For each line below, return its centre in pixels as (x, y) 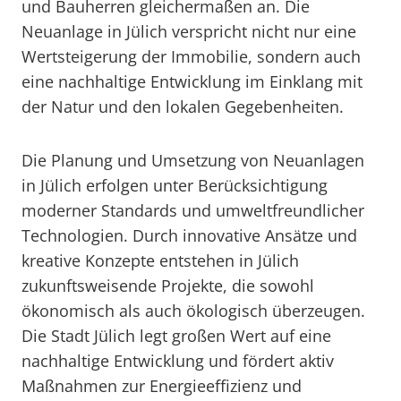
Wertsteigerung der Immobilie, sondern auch (191, 56)
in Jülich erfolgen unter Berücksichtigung (175, 185)
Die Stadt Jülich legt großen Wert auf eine (176, 336)
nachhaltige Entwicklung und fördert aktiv (178, 361)
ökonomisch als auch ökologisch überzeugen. (193, 311)
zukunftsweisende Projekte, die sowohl (168, 286)
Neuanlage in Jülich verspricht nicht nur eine (189, 31)
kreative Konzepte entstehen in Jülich (160, 260)
